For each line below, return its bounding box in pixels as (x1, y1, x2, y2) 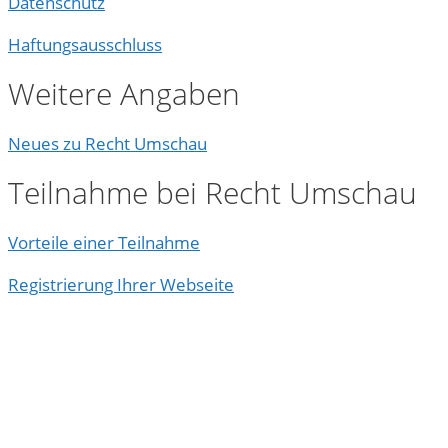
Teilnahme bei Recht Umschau (8, 172, 417, 214)
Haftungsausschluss (8, 33, 162, 57)
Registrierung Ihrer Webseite (8, 273, 234, 297)
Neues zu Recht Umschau (8, 132, 207, 156)
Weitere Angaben (8, 73, 240, 115)
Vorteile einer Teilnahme (8, 231, 200, 255)
